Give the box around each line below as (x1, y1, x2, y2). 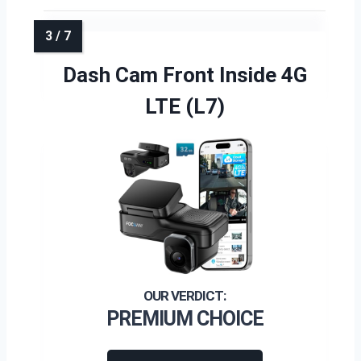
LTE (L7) (144, 94, 225, 118)
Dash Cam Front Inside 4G (62, 63, 307, 87)
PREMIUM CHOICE (106, 307, 263, 330)
